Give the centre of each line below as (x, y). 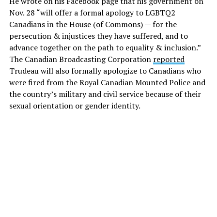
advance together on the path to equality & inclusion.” (105, 48)
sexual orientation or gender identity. (75, 106)
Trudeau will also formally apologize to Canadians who (105, 71)
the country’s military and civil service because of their (105, 94)
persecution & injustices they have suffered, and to (98, 36)
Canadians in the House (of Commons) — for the (93, 24)
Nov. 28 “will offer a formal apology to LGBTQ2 (92, 13)
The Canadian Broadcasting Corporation (81, 59)
